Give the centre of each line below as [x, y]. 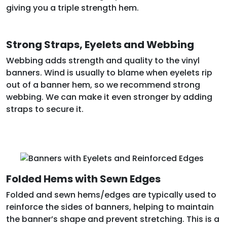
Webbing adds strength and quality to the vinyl [103, 61]
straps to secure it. [45, 109]
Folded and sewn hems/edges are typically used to [111, 195]
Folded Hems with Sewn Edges [83, 179]
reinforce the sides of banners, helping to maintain [110, 207]
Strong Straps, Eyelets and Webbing [100, 45]
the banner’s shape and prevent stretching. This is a [113, 219]
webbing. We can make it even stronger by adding [109, 97]
